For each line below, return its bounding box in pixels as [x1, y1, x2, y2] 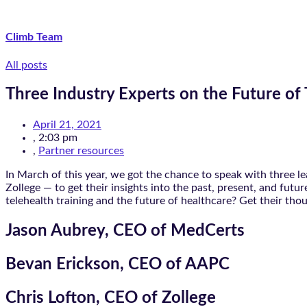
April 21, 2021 [33, 119, 101, 131]
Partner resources [38, 145, 124, 157]
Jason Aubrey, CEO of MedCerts [5, 223, 245, 240]
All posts [5, 59, 47, 71]
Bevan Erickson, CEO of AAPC [5, 256, 230, 273]
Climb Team [5, 32, 62, 43]
